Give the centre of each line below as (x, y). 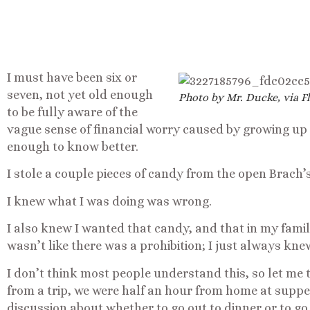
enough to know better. (73, 147)
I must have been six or (72, 77)
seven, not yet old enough (80, 95)
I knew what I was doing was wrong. (109, 201)
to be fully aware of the (72, 112)
